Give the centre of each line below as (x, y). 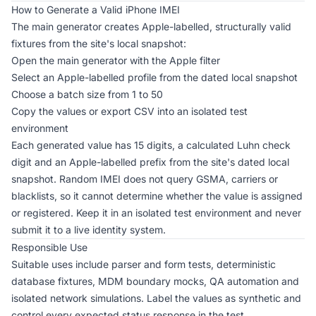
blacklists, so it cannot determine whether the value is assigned (157, 196)
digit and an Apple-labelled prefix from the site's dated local (150, 162)
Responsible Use (49, 247)
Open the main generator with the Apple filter (116, 60)
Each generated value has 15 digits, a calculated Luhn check (151, 145)
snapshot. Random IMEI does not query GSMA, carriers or (145, 179)
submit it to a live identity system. (89, 230)
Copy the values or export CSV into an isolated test (129, 111)
